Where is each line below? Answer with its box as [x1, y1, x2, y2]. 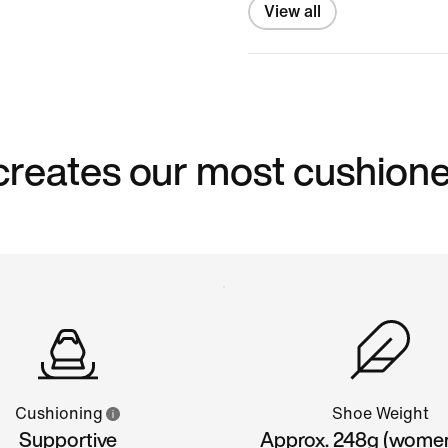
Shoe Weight [331, 404, 429, 422]
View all [264, 2, 321, 20]
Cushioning [14, 404, 103, 422]
